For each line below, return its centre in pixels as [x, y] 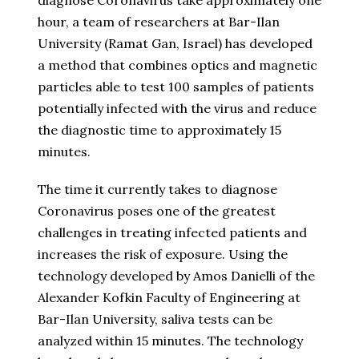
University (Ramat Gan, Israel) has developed [175, 44]
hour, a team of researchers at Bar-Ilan [159, 22]
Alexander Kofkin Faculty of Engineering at [169, 298]
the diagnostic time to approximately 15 [159, 130]
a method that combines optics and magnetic [177, 65]
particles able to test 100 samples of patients [176, 87]
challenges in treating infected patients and [172, 233]
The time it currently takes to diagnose [157, 190]
